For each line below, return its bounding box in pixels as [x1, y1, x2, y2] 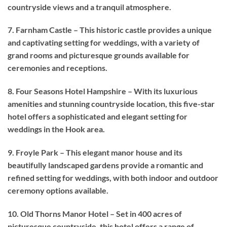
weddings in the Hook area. [8, 124, 105, 134]
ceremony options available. [8, 185, 108, 196]
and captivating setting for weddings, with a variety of [8, 37, 200, 48]
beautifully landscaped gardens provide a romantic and [8, 160, 203, 170]
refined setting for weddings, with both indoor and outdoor [8, 173, 218, 183]
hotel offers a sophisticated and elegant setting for [8, 111, 187, 122]
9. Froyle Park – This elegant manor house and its [8, 147, 182, 158]
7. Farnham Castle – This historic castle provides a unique [8, 25, 212, 35]
